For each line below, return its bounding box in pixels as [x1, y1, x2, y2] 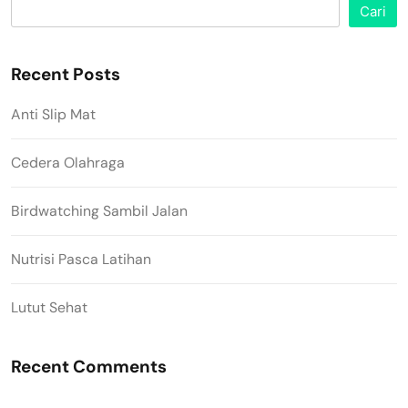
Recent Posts [11, 62, 120, 86]
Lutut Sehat [11, 297, 87, 317]
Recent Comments [11, 354, 167, 378]
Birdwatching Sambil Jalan [11, 200, 188, 220]
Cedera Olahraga [11, 152, 125, 172]
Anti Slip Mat [11, 104, 96, 124]
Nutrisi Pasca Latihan [11, 249, 151, 269]
